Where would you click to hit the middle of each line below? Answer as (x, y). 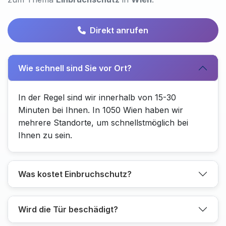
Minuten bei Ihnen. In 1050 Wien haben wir (101, 110)
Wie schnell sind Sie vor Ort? (75, 68)
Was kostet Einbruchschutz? (75, 174)
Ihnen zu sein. (45, 135)
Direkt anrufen (119, 30)
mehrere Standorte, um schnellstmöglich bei (103, 123)
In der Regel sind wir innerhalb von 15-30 (97, 97)
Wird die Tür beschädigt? (68, 209)
